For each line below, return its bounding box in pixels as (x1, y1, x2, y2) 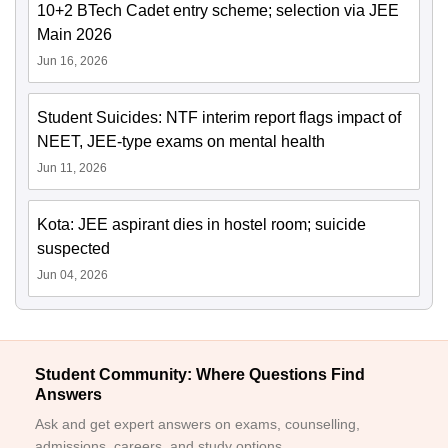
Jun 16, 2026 (37, 54, 108, 69)
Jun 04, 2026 (37, 268, 108, 283)
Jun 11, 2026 (37, 161, 107, 176)
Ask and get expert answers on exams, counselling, (35, 416, 360, 433)
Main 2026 (37, 26, 112, 44)
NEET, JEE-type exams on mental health (37, 133, 325, 151)
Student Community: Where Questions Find (35, 366, 365, 384)
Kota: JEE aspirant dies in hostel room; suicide (37, 216, 366, 234)
